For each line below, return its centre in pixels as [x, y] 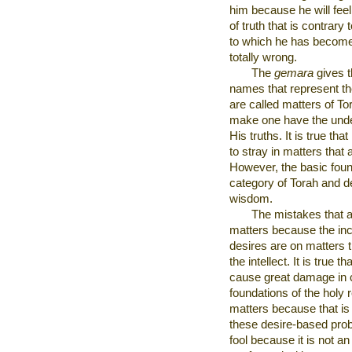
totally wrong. [263, 57]
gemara [294, 73]
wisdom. [251, 199]
